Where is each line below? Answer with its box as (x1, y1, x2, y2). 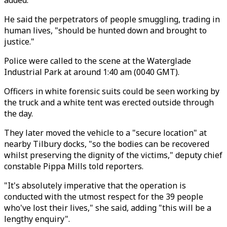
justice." (4, 36, 34, 47)
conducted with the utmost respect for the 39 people (4, 191, 203, 202)
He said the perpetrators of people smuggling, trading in (4, 14, 220, 25)
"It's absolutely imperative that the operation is (4, 180, 186, 191)
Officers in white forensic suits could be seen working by (4, 86, 219, 97)
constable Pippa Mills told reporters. (4, 161, 143, 172)
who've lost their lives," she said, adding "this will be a (4, 202, 211, 213)
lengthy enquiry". (4, 213, 70, 224)
